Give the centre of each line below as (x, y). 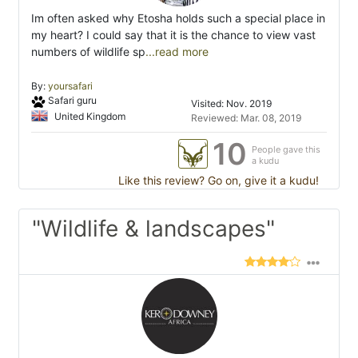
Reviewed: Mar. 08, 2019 (247, 118)
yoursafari (70, 86)
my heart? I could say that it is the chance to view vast (173, 35)
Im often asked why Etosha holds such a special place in (178, 18)
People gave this (286, 150)
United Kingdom (89, 116)
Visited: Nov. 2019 (232, 104)
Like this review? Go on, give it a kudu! (217, 181)
